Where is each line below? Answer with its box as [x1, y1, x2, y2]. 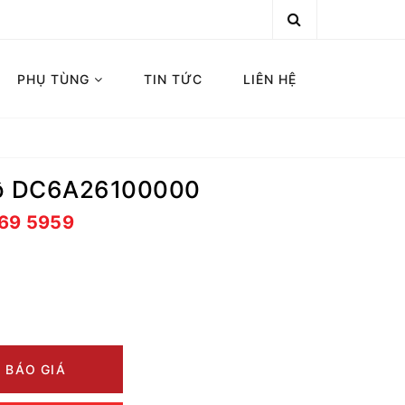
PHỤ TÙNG [17, 71, 95, 87]
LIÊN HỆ [243, 71, 297, 87]
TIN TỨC [144, 71, 203, 87]
